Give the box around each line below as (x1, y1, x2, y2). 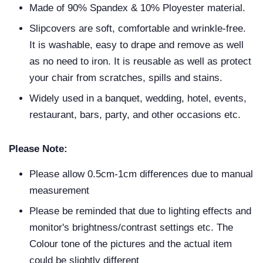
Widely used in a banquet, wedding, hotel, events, (29, 93, 247, 104)
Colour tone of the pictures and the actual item (29, 238, 232, 249)
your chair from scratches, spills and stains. (29, 72, 222, 84)
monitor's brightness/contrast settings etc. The (29, 221, 233, 233)
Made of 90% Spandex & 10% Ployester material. (29, 2, 245, 14)
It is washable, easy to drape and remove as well (29, 39, 244, 51)
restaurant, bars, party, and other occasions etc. (29, 109, 241, 120)
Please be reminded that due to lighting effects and (29, 205, 251, 217)
